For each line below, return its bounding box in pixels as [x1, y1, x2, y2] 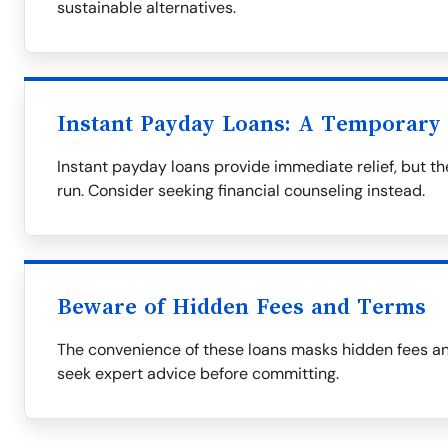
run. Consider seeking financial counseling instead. [57, 180, 425, 201]
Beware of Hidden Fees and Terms [57, 295, 426, 319]
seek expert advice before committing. [57, 363, 339, 384]
